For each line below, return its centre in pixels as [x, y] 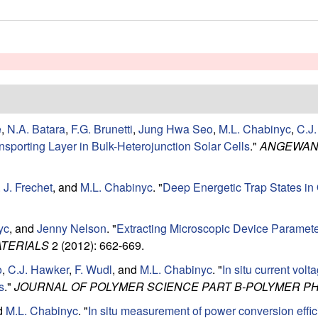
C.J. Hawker [38, 269]
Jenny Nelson [72, 228]
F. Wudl [93, 269]
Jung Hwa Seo [176, 128]
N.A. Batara [36, 128]
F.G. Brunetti [102, 128]
